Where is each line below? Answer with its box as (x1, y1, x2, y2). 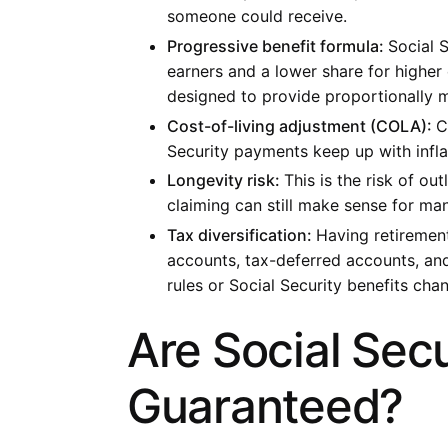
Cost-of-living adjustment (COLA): (167, 115, 436, 136)
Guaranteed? (127, 377, 404, 435)
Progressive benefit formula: (167, 35, 388, 56)
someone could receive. (167, 5, 347, 26)
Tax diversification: (167, 225, 316, 246)
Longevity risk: (167, 170, 284, 191)
